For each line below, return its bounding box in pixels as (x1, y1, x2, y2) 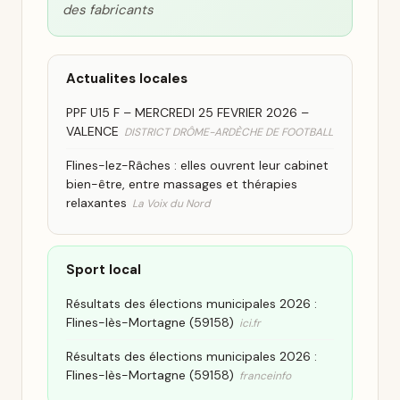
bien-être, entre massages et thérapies (66, 176, 297, 192)
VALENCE (66, 123, 119, 139)
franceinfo (239, 369, 291, 383)
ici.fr (239, 316, 261, 330)
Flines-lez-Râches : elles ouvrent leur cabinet (66, 157, 329, 173)
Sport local (66, 261, 141, 279)
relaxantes (66, 195, 127, 211)
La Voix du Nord (132, 196, 211, 211)
